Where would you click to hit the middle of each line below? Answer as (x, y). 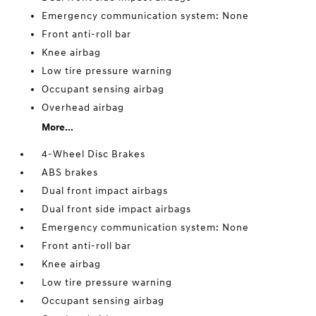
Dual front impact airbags (105, 191)
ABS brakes (70, 172)
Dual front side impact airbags (117, 209)
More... (58, 127)
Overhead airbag (83, 108)
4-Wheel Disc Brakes (94, 154)
